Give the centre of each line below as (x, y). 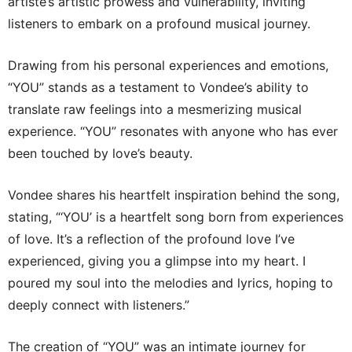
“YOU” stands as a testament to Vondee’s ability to (158, 87)
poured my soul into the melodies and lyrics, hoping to (170, 282)
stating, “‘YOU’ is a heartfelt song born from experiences (176, 216)
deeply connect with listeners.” (99, 304)
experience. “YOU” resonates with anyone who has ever (173, 131)
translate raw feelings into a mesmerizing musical (155, 109)
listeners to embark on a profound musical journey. (159, 23)
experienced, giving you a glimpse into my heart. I (157, 260)
